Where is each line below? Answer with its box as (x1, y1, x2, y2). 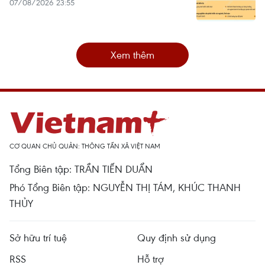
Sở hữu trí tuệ (9, 231, 67, 245)
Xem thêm (111, 48, 154, 62)
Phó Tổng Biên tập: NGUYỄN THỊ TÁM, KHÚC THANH (9, 180, 241, 195)
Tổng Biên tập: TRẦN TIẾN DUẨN (9, 162, 153, 176)
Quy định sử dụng (137, 231, 216, 245)
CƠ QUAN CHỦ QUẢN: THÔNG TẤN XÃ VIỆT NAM (9, 141, 160, 151)
